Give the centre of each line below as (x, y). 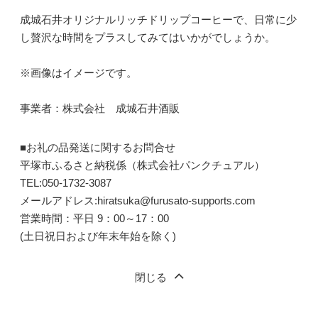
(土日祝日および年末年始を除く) (98, 236)
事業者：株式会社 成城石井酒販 (99, 108)
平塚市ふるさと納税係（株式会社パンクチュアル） (142, 165)
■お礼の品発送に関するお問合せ (97, 147)
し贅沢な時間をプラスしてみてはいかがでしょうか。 (147, 37)
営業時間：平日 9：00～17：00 (94, 218)
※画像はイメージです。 (78, 73)
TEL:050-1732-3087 (65, 183)
